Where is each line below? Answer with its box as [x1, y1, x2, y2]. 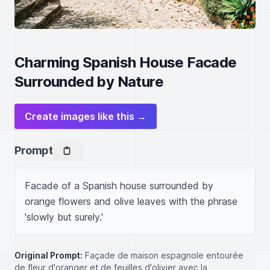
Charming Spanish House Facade [14, 54, 237, 71]
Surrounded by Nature [14, 73, 163, 90]
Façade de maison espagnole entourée [85, 250, 243, 260]
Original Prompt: [14, 250, 83, 260]
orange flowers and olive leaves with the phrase [25, 195, 237, 207]
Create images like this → [25, 110, 146, 122]
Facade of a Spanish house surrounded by [25, 180, 213, 192]
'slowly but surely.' [25, 211, 103, 223]
